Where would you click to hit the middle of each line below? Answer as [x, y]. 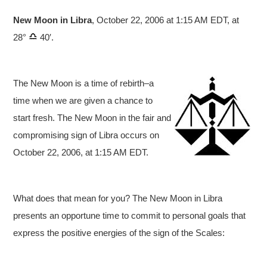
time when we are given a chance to [83, 100]
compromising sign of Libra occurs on [86, 135]
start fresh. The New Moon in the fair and [92, 117]
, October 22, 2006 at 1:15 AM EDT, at [166, 20]
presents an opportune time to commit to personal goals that [130, 215]
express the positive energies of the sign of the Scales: [119, 232]
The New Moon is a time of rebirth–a [84, 83]
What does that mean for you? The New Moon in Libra [118, 198]
